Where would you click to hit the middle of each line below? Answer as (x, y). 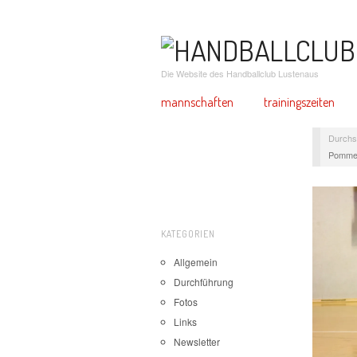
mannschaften (197, 102)
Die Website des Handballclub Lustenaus (240, 74)
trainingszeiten (299, 102)
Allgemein (196, 261)
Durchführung (204, 281)
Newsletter (197, 341)
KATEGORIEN (188, 233)
